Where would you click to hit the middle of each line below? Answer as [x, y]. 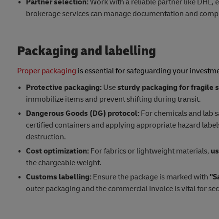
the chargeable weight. [64, 163]
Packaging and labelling [87, 51]
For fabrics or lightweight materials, [150, 151]
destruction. [46, 137]
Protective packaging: [64, 87]
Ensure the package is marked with [150, 177]
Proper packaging [47, 71]
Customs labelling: [58, 177]
